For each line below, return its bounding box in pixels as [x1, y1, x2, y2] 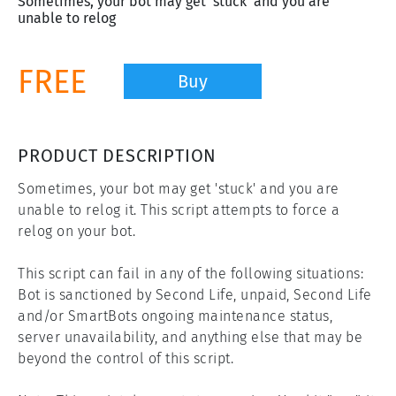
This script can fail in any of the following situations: [18, 265, 363, 283]
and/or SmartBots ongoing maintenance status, [18, 308, 332, 325]
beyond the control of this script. [18, 350, 233, 368]
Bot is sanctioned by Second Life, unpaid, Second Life [18, 286, 372, 304]
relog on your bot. [18, 223, 135, 240]
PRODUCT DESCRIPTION [18, 145, 217, 167]
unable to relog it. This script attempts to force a [18, 202, 340, 219]
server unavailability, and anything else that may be [18, 329, 362, 346]
